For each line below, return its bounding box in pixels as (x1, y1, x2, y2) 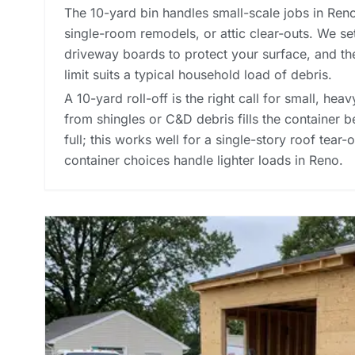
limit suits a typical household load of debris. (64, 66, 332, 82)
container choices (64, 151, 170, 168)
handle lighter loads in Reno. (170, 151, 343, 168)
